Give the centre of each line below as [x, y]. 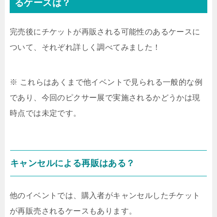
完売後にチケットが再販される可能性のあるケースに [105, 32]
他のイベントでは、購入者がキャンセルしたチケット [105, 196]
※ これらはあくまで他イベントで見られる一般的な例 [106, 82]
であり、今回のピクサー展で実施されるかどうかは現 [105, 98]
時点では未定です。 [46, 113]
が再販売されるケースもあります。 [73, 211]
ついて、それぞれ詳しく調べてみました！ [85, 47]
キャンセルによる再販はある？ [73, 163]
